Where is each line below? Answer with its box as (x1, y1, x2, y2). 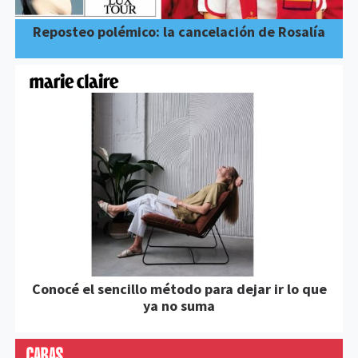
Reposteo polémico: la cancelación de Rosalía (33, 22, 325, 41)
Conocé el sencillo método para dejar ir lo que (31, 280, 327, 299)
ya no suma (143, 296, 215, 316)
